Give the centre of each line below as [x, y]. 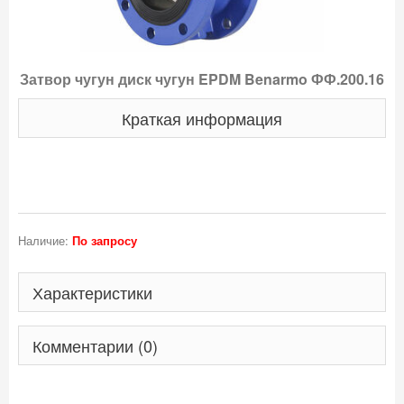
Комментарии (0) [95, 345]
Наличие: [45, 240]
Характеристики [92, 292]
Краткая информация [202, 118]
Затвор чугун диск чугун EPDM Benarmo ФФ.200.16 [202, 78]
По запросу [104, 240]
